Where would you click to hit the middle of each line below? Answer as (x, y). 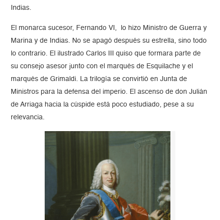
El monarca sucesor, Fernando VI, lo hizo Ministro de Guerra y (109, 28)
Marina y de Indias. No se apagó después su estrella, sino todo (109, 41)
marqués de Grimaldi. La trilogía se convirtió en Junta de (99, 79)
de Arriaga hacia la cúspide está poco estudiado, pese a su (103, 105)
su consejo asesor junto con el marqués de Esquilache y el (102, 67)
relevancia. (29, 118)
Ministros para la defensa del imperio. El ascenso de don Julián (109, 92)
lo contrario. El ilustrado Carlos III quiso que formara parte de (106, 54)
